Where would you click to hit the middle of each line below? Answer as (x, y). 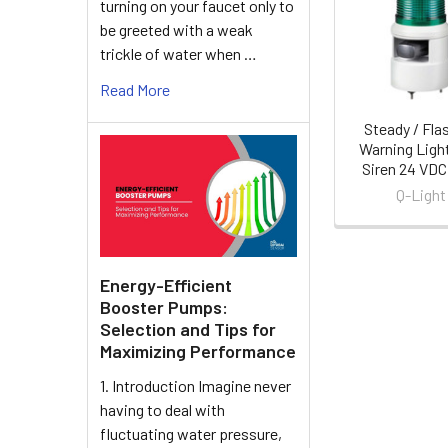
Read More (135, 89)
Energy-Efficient (166, 284)
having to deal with (162, 409)
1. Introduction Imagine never (195, 385)
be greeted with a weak (176, 29)
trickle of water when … (178, 53)
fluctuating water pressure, (191, 433)
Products (379, 27)
